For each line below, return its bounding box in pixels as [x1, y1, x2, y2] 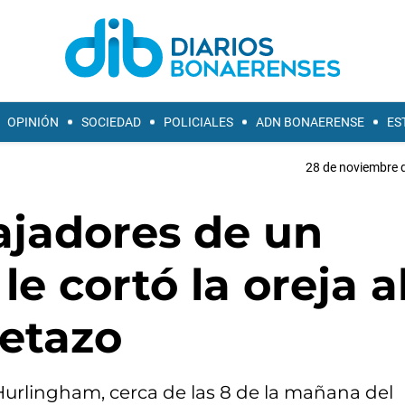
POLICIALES [164, 115, 233, 129]
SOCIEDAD [81, 115, 141, 129]
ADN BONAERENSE [256, 115, 364, 129]
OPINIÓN [7, 115, 59, 129]
